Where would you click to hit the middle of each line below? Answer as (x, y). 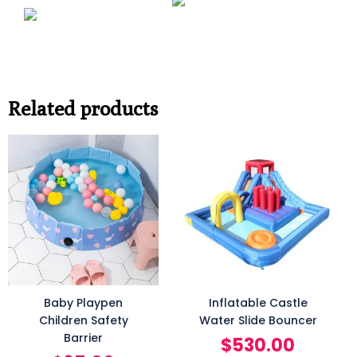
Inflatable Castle (258, 303)
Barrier (83, 338)
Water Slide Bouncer (258, 321)
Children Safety (83, 321)
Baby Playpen (83, 303)
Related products (83, 108)
